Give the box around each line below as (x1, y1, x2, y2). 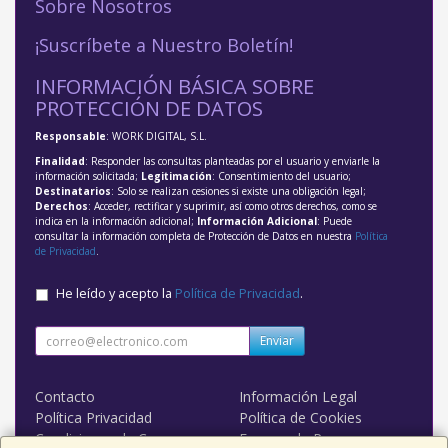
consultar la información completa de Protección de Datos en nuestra (35, 229, 355, 244)
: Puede (317, 214, 352, 229)
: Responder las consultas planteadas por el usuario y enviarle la (85, 154, 380, 169)
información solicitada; (35, 169, 141, 184)
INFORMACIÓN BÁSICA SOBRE (35, 72, 314, 101)
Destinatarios (35, 184, 111, 199)
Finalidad (35, 154, 85, 169)
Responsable (35, 129, 106, 144)
